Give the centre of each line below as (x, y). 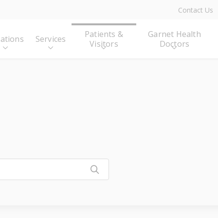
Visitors (104, 44)
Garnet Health (174, 34)
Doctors (174, 44)
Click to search (130, 169)
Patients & (104, 34)
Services (51, 39)
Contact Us (196, 10)
